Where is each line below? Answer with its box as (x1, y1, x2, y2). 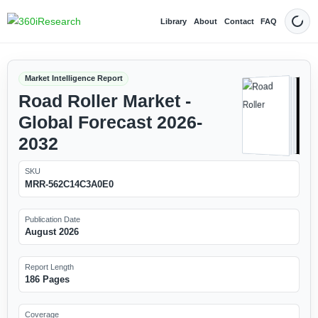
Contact (224, 16, 254, 26)
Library (160, 16, 187, 26)
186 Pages (24, 274, 70, 285)
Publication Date (24, 214, 80, 224)
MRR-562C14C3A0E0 (24, 178, 114, 190)
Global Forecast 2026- (18, 112, 202, 132)
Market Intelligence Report (24, 74, 123, 83)
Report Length (24, 262, 74, 271)
